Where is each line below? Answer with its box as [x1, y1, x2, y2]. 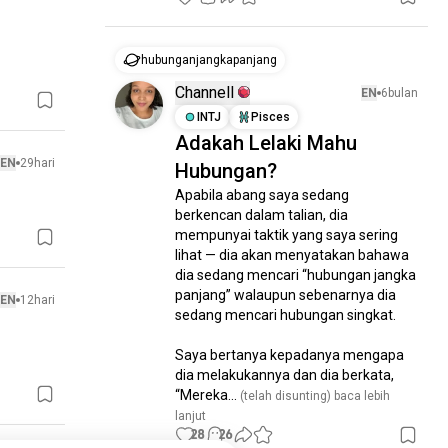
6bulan [380, 86, 418, 100]
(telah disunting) [237, 389, 332, 403]
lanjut [175, 409, 207, 423]
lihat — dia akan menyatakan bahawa [175, 247, 410, 263]
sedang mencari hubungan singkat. [175, 307, 397, 323]
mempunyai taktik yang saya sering [175, 227, 399, 243]
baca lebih [331, 389, 391, 403]
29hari [20, 155, 56, 170]
